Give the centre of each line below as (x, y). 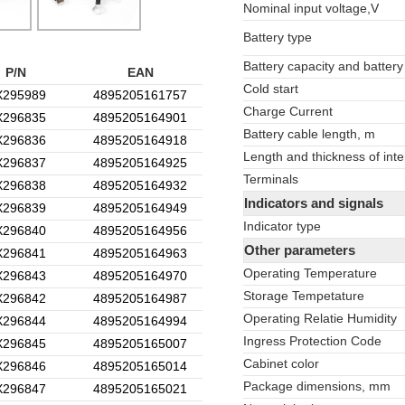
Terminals (271, 179)
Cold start (271, 89)
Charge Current (288, 112)
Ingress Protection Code (312, 341)
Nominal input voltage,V (311, 9)
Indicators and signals (314, 203)
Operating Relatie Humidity (320, 319)
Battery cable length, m (309, 134)
